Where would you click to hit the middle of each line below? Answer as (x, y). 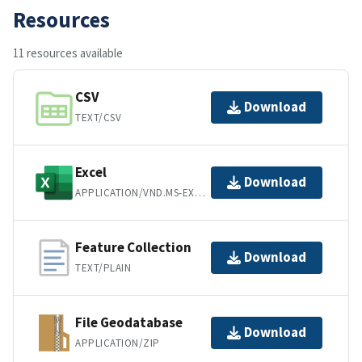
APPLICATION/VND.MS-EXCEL (200, 193)
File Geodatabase (129, 323)
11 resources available (68, 53)
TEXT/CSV (99, 118)
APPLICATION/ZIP (118, 343)
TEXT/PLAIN (103, 268)
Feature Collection (133, 248)
